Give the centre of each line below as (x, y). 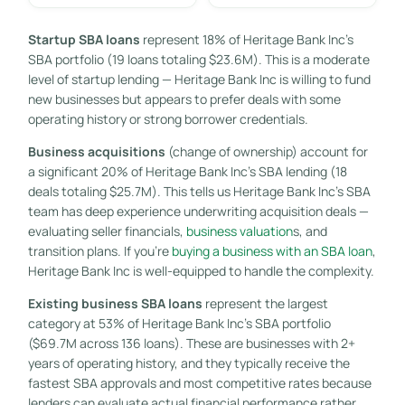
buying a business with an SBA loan (272, 250)
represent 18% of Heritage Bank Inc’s (246, 39)
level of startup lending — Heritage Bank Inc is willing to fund (199, 79)
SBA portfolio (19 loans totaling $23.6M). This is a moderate (198, 59)
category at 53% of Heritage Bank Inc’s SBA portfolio (179, 323)
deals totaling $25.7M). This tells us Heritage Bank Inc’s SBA (199, 191)
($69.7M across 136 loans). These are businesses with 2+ (191, 343)
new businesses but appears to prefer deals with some (184, 99)
